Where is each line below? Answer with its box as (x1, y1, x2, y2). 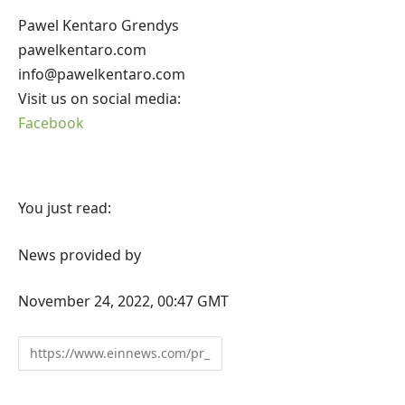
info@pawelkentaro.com (18, 63, 185, 84)
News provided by (18, 244, 141, 265)
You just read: (18, 198, 111, 219)
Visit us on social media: (18, 88, 181, 108)
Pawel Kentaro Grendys (18, 14, 179, 35)
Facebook (18, 112, 84, 133)
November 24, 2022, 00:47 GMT (18, 291, 229, 312)
